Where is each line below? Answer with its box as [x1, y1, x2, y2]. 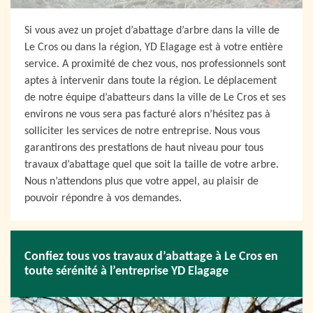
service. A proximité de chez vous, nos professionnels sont [24, 59, 286, 70]
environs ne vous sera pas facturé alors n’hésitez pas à [24, 109, 270, 120]
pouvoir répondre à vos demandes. [24, 193, 182, 204]
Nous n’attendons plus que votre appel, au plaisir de [24, 176, 259, 187]
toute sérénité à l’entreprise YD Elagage [24, 264, 228, 278]
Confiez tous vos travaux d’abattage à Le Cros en [24, 249, 278, 263]
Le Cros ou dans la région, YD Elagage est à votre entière [24, 42, 283, 53]
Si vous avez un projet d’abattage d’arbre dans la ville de [24, 25, 279, 36]
